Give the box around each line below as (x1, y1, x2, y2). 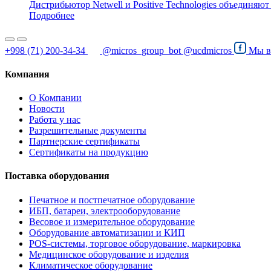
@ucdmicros (183, 45, 232, 56)
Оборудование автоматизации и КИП (29, 227, 185, 238)
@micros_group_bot (102, 45, 181, 56)
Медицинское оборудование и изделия (29, 249, 189, 260)
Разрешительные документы (29, 125, 146, 136)
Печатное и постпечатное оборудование (29, 194, 195, 205)
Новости (29, 103, 65, 114)
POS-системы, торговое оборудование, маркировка (29, 238, 241, 249)
